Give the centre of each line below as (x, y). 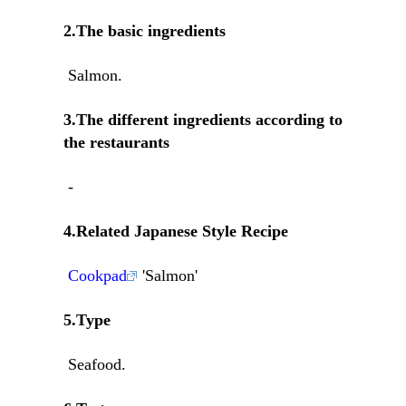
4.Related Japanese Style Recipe (176, 232)
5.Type (87, 320)
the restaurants (116, 143)
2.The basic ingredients (145, 31)
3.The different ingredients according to (203, 120)
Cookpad (97, 276)
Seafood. (97, 364)
